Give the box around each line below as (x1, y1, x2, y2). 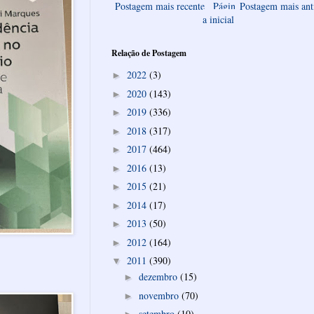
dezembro (138, 270, 180, 284)
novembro (138, 288, 182, 302)
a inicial (203, 12, 234, 26)
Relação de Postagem (111, 46, 186, 59)
